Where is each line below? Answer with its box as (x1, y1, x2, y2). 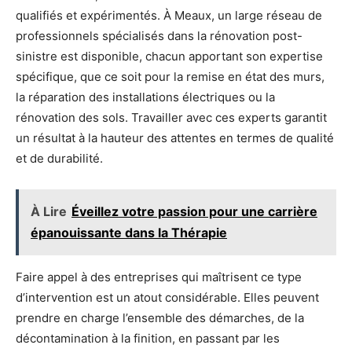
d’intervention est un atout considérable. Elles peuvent (16, 290, 319, 305)
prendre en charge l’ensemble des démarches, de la (16, 310, 304, 325)
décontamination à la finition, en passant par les (16, 331, 280, 346)
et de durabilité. (16, 151, 103, 166)
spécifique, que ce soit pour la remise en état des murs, (16, 69, 324, 84)
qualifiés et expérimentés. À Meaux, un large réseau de (16, 8, 322, 23)
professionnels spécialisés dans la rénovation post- (16, 28, 302, 43)
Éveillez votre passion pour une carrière (71, 203, 317, 219)
